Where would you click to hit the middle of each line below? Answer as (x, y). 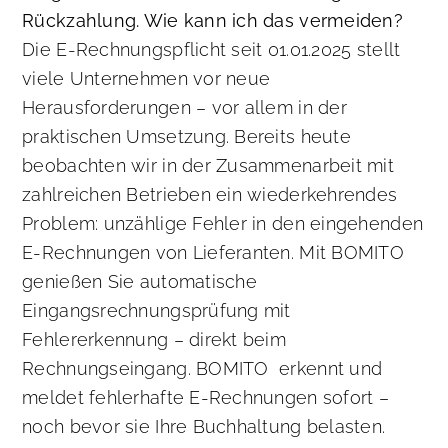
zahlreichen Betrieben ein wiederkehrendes (210, 195)
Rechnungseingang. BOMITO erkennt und (202, 369)
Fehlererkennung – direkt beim (154, 340)
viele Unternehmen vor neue (146, 79)
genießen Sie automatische (139, 282)
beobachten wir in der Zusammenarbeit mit (208, 166)
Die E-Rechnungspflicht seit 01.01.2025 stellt (211, 50)
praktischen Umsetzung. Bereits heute (186, 137)
